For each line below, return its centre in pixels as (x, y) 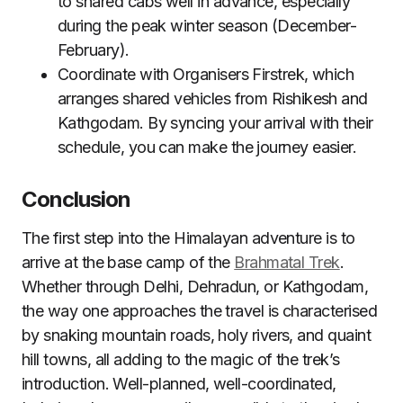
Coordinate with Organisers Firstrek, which (206, 74)
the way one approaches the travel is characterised (199, 310)
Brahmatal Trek (287, 262)
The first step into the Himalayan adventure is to (188, 237)
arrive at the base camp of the (128, 262)
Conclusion (76, 199)
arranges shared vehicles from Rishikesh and (213, 98)
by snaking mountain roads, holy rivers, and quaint (196, 335)
